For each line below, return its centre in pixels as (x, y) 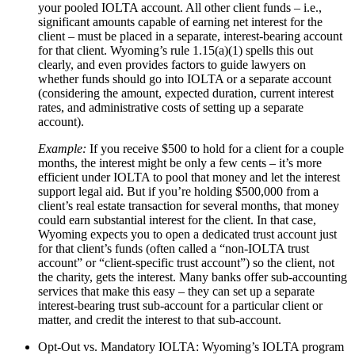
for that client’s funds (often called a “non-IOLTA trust (174, 248)
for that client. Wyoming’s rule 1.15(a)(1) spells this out (176, 50)
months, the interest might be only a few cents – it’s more (180, 162)
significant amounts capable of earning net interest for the (180, 21)
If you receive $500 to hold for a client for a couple (215, 148)
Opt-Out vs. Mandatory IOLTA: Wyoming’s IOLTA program (191, 346)
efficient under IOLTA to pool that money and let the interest (189, 177)
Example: (62, 148)
